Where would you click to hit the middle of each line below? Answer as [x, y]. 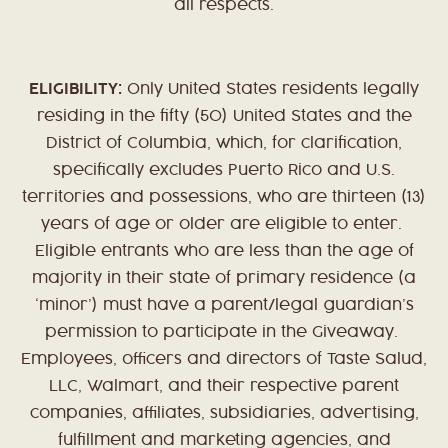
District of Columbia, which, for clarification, [224, 144]
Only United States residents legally [270, 90]
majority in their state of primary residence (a [224, 279]
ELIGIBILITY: [75, 90]
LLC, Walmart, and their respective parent [224, 387]
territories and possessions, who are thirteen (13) [224, 198]
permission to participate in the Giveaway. [224, 333]
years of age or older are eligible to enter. [224, 225]
